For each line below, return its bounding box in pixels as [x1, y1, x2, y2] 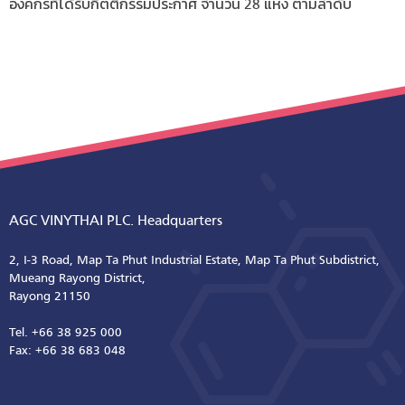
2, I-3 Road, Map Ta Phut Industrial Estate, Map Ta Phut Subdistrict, [9, 254, 380, 267]
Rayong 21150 [9, 290, 90, 303]
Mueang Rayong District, [9, 272, 146, 285]
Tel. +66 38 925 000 [9, 326, 122, 339]
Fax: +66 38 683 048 [9, 344, 126, 357]
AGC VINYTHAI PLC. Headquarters [9, 213, 222, 229]
